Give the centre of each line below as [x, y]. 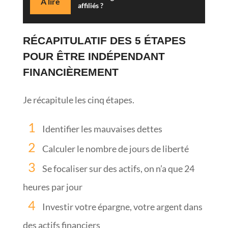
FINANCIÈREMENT [70, 72]
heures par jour [52, 187]
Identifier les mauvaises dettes [102, 129]
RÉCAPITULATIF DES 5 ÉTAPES [104, 40]
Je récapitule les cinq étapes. [78, 99]
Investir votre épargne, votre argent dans [122, 206]
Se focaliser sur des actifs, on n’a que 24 [118, 168]
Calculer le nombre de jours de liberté [115, 148]
